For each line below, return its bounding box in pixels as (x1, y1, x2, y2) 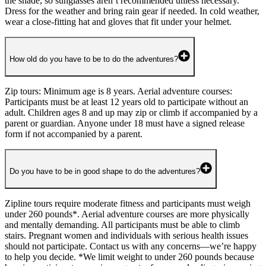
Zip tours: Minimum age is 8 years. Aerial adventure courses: (5, 85, 232, 96)
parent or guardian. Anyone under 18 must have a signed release (5, 118, 245, 128)
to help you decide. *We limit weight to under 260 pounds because (5, 251, 254, 262)
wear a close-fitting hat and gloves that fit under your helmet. (5, 16, 232, 27)
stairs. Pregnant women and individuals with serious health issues (5, 230, 248, 240)
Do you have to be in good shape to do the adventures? (9, 166, 200, 176)
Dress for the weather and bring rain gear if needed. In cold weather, (5, 5, 259, 16)
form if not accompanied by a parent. (5, 128, 142, 139)
